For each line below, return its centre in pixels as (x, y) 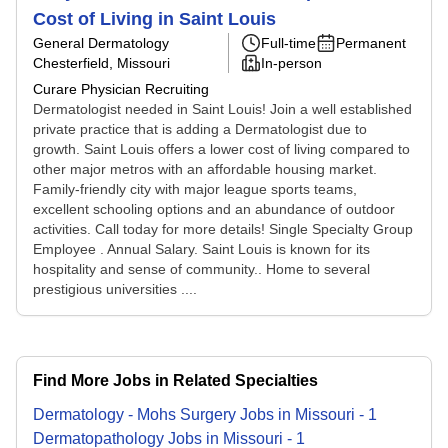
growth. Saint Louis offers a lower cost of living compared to (221, 149)
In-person (291, 63)
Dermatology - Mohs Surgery (134, 414)
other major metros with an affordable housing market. (205, 169)
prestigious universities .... (115, 289)
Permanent (371, 43)
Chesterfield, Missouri (101, 63)
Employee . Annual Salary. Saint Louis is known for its (201, 249)
